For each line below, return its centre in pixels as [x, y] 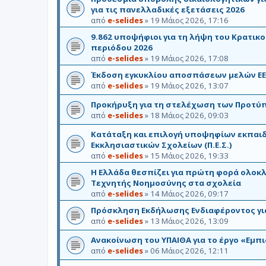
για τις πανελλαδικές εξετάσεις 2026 [168, 9]
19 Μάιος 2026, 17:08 [189, 58]
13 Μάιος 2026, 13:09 [189, 221]
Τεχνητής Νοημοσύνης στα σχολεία [166, 183]
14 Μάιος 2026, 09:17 [189, 193]
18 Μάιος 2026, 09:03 [189, 115]
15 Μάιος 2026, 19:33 [189, 155]
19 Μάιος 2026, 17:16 [189, 20]
